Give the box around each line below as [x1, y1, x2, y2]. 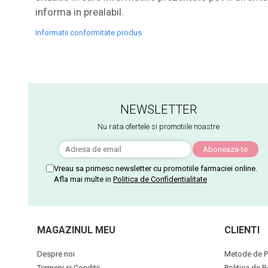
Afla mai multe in [54, 174, 113, 184]
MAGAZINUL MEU [37, 224, 115, 236]
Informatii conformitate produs [35, 28, 142, 37]
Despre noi [37, 249, 75, 258]
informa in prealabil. [35, 5, 126, 18]
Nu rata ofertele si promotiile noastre [98, 121, 220, 131]
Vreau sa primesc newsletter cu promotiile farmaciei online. [54, 163, 257, 173]
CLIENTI [224, 224, 260, 236]
